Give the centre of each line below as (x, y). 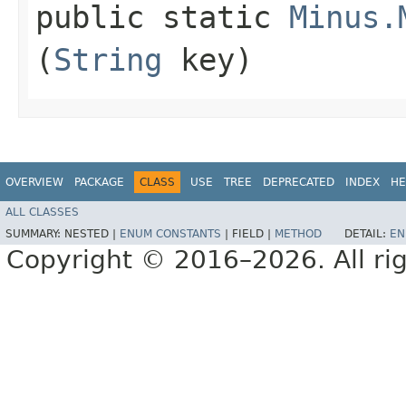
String (108, 59)
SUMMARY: (35, 234)
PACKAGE (99, 182)
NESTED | (92, 234)
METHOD (298, 234)
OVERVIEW (34, 182)
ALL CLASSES (42, 213)
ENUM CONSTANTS (170, 234)
